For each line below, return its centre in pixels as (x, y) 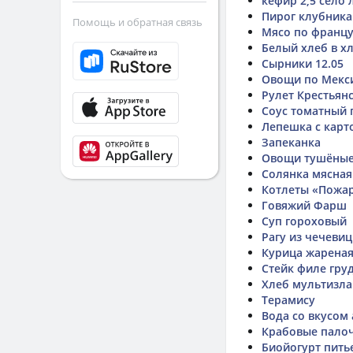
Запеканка (291, 142)
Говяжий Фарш (304, 205)
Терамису (288, 300)
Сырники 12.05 (303, 63)
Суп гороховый (304, 221)
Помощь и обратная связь (137, 22)
